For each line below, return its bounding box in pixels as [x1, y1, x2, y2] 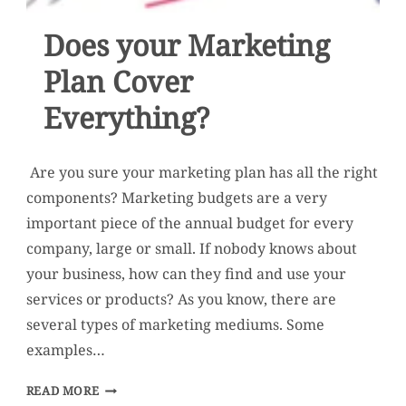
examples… [25, 339, 105, 360]
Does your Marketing [43, 24, 331, 64]
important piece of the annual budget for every [25, 212, 353, 233]
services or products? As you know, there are [25, 288, 336, 309]
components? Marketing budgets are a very [25, 187, 327, 208]
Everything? [43, 97, 210, 137]
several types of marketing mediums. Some [25, 314, 324, 334]
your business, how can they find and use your [25, 263, 346, 284]
